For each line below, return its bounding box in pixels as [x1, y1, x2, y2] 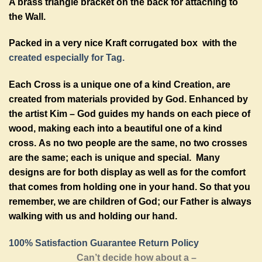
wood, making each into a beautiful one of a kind [9, 123, 222, 134]
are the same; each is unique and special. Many [9, 153, 220, 163]
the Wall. [9, 11, 46, 22]
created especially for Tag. [9, 53, 125, 63]
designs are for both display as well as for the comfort [9, 167, 246, 178]
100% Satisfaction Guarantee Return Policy [9, 238, 199, 249]
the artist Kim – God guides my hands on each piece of [9, 109, 250, 119]
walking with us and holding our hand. [9, 211, 177, 222]
